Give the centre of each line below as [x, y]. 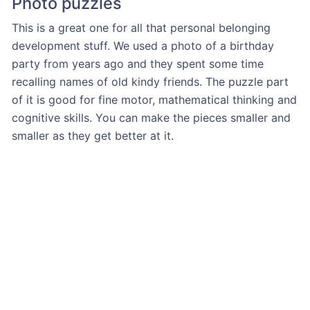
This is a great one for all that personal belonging [141, 27]
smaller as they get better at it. [92, 135]
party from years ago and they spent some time [137, 63]
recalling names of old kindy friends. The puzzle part [150, 81]
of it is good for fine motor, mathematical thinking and [154, 99]
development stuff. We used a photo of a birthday [143, 45]
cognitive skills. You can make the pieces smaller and [151, 117]
